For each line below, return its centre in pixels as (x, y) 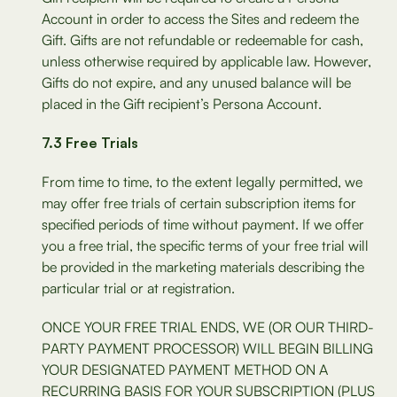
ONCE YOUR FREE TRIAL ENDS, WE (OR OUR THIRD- (208, 327)
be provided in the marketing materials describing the (203, 267)
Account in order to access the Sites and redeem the (200, 19)
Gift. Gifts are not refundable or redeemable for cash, (202, 40)
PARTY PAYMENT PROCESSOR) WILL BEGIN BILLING (207, 348)
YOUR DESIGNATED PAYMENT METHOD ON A (185, 370)
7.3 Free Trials (90, 143)
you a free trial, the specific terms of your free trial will (205, 245)
